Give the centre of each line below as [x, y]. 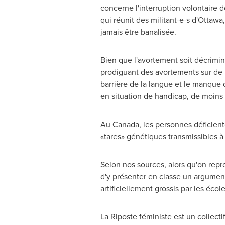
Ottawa [210, 20]
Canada [126, 124]
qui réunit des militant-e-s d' [149, 20]
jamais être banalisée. [138, 32]
